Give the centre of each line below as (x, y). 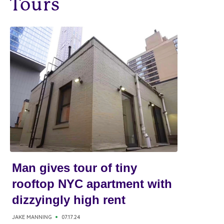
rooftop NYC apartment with (92, 184)
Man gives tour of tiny (74, 168)
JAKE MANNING (32, 217)
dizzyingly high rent (69, 200)
